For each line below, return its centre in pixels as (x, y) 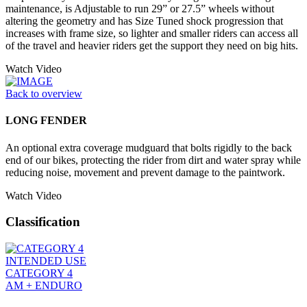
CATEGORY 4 (39, 273)
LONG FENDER (46, 121)
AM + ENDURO (44, 286)
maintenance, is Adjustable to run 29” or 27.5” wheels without (140, 9)
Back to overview (44, 94)
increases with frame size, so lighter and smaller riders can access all (152, 34)
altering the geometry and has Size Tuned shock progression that (144, 21)
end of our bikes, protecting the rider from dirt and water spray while (153, 160)
